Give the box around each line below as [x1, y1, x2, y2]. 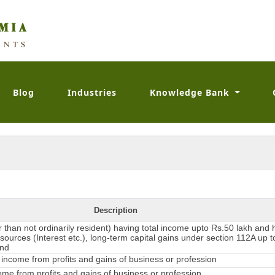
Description [94, 206, 137, 215]
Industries [68, 86, 117, 98]
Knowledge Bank [149, 86, 233, 98]
